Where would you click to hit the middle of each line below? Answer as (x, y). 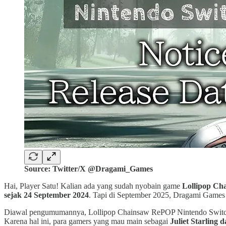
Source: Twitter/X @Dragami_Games (89, 168)
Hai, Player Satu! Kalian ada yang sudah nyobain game (93, 186)
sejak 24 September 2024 (46, 195)
